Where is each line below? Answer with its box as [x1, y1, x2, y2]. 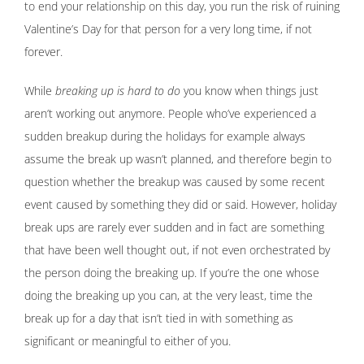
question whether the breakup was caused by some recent [24, 174, 325, 190]
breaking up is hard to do [55, 83, 180, 99]
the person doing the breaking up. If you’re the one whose [24, 265, 319, 281]
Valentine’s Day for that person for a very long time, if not [24, 21, 312, 37]
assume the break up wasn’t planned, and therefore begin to [24, 151, 331, 167]
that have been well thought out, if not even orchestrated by [24, 242, 330, 258]
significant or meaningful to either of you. [24, 333, 231, 349]
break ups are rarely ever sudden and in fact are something [24, 219, 324, 236]
